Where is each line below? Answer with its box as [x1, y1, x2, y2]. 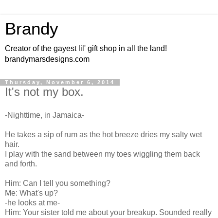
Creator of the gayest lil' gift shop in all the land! [5, 44, 167, 53]
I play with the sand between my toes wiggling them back [5, 149, 200, 158]
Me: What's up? [5, 188, 58, 197]
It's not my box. [5, 85, 84, 98]
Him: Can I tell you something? [5, 179, 110, 187]
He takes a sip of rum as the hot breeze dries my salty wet [5, 130, 202, 139]
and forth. [5, 159, 37, 168]
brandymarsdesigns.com [5, 55, 90, 63]
